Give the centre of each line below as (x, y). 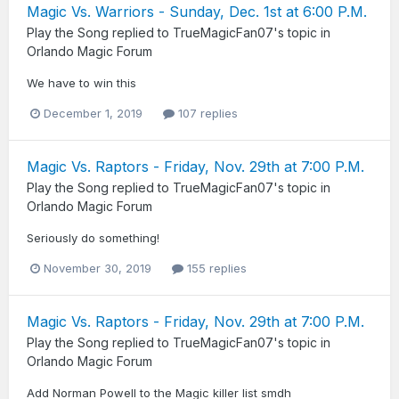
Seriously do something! (93, 238)
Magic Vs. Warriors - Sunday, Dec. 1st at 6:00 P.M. (197, 12)
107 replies (206, 114)
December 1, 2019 (93, 114)
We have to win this (81, 83)
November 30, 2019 (98, 269)
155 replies (215, 269)
